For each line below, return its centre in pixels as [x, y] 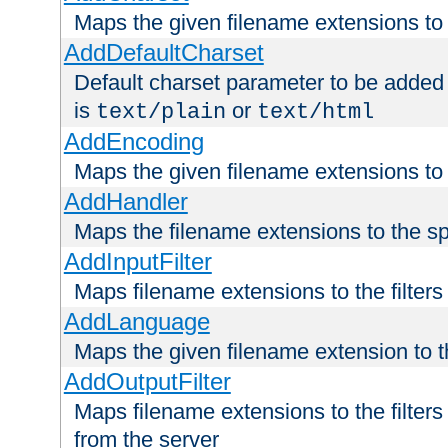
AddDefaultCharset [163, 53]
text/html [315, 112]
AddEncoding [133, 142]
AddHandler [125, 202]
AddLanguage [136, 322]
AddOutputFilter [147, 382]
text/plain [161, 112]
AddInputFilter [137, 262]
